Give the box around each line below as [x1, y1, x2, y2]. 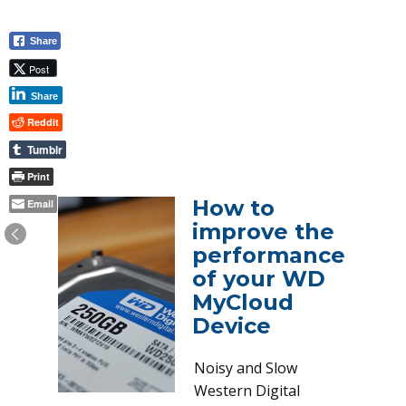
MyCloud [192, 289, 294, 315]
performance [192, 242, 345, 268]
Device [192, 313, 271, 339]
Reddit [27, 115, 59, 129]
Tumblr [27, 141, 63, 158]
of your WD [192, 266, 325, 292]
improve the [192, 218, 334, 245]
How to [192, 195, 275, 221]
